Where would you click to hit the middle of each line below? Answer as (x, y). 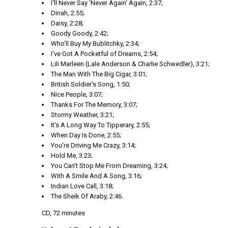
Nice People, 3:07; (77, 94)
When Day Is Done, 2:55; (86, 135)
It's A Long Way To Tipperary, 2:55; (101, 125)
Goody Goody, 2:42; (80, 33)
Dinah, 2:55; (68, 13)
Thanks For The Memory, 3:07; (94, 105)
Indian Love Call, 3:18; (82, 186)
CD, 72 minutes (63, 213)
